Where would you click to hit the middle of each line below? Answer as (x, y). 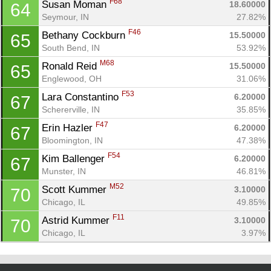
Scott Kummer (76, 189)
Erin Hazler (69, 128)
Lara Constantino (82, 97)
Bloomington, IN (72, 140)
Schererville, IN (71, 109)
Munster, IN (64, 171)
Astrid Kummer (77, 220)
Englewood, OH (72, 78)
